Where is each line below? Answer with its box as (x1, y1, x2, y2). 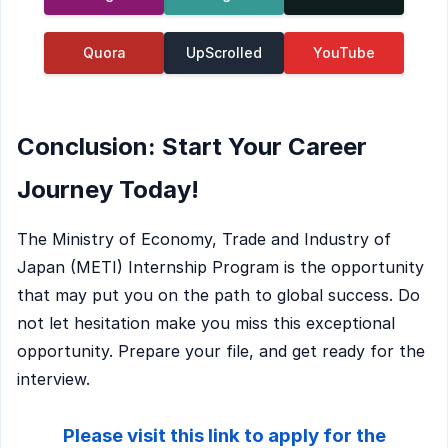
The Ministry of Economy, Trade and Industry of (17, 228, 391, 249)
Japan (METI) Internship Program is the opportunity (17, 256, 424, 277)
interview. (17, 368, 90, 389)
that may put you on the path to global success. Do (17, 284, 420, 305)
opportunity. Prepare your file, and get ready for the (17, 340, 425, 361)
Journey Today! (17, 175, 199, 205)
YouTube (313, 44, 375, 62)
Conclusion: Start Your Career (17, 132, 367, 162)
